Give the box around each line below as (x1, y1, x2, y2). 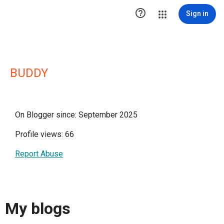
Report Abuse (15, 149, 63, 158)
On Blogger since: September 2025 (15, 110, 137, 119)
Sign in (186, 9, 208, 17)
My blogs (5, 199, 70, 218)
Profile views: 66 (15, 129, 74, 139)
